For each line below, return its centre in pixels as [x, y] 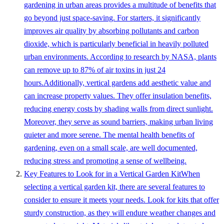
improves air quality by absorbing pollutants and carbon [111, 30]
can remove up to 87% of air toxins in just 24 [95, 69]
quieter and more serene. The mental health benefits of [109, 134]
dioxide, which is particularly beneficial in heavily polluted [116, 43]
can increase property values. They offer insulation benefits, [118, 95]
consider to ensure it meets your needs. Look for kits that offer [121, 199]
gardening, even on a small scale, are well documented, [111, 147]
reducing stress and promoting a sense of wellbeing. [105, 160]
